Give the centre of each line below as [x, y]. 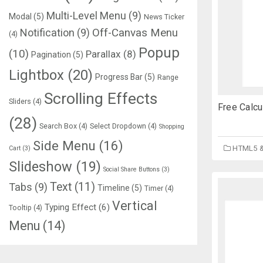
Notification [47, 33]
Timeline [114, 188]
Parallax [103, 54]
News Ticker [164, 17]
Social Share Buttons [131, 169]
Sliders [20, 101]
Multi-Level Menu [86, 16]
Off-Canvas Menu [135, 33]
